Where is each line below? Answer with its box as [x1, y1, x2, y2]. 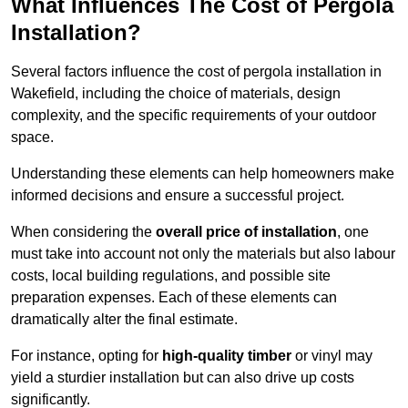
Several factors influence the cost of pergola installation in [11, 64, 382, 80]
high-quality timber [162, 348, 291, 364]
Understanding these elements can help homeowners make [11, 166, 394, 182]
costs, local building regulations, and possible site [11, 268, 331, 284]
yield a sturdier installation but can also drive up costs [11, 370, 354, 386]
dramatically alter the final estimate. [11, 311, 238, 328]
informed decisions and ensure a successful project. [11, 188, 344, 204]
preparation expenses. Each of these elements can [11, 290, 337, 306]
